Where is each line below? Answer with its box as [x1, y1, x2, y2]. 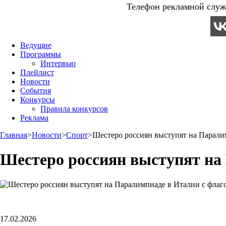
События [20, 86, 51, 95]
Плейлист [20, 68, 54, 77]
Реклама [20, 114, 48, 122]
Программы [20, 50, 61, 59]
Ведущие [20, 41, 51, 49]
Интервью [40, 59, 76, 68]
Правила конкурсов [40, 104, 108, 113]
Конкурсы [20, 95, 55, 104]
